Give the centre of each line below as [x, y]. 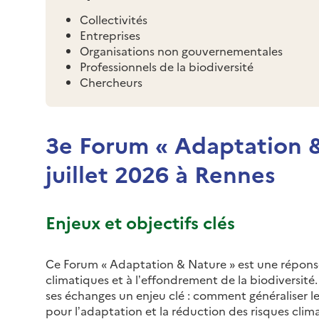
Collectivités [114, 19]
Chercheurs [111, 82]
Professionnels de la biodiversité [167, 66]
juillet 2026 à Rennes [161, 173]
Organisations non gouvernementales [181, 50]
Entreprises [110, 35]
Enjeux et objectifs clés [140, 221]
